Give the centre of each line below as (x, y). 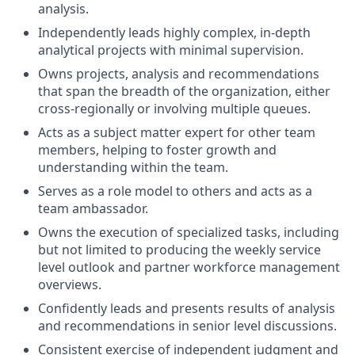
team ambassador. (93, 208)
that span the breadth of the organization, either (184, 91)
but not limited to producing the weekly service (179, 250)
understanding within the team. (133, 167)
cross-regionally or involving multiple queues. (174, 109)
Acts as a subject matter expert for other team (177, 132)
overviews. (70, 284)
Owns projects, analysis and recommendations (179, 74)
